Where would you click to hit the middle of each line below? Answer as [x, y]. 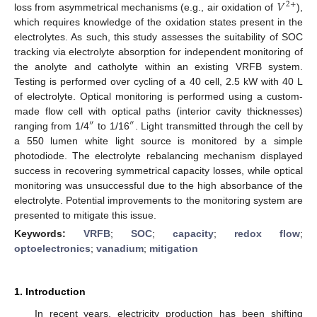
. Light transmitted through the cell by [219, 126]
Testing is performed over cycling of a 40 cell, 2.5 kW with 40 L [158, 81]
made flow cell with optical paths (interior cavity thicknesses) [158, 111]
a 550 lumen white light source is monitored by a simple [158, 140]
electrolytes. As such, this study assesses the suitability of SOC [158, 36]
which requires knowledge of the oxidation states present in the [158, 22]
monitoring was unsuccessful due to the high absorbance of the [158, 185]
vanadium [120, 248]
